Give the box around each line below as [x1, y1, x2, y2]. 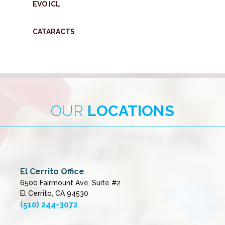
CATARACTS [33, 27, 75, 36]
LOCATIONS [87, 101, 174, 120]
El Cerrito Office [20, 166, 84, 176]
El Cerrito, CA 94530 [20, 189, 88, 197]
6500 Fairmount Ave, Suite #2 [20, 178, 121, 187]
